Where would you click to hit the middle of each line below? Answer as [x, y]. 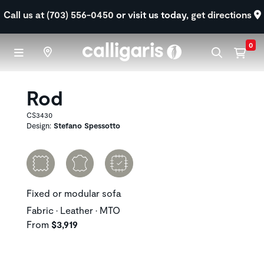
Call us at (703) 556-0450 [60, 14]
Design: [40, 126]
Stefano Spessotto [87, 126]
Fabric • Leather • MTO [73, 210]
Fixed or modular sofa [74, 193]
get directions [222, 14]
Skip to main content [175, 6]
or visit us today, [153, 14]
